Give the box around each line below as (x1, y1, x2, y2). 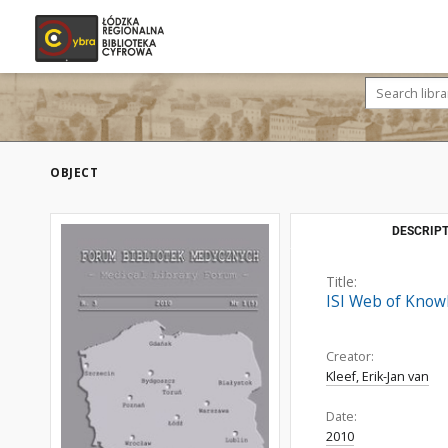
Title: (326, 272, 357, 291)
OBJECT (50, 164, 98, 181)
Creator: (326, 348, 374, 365)
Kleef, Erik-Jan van (326, 368, 429, 385)
